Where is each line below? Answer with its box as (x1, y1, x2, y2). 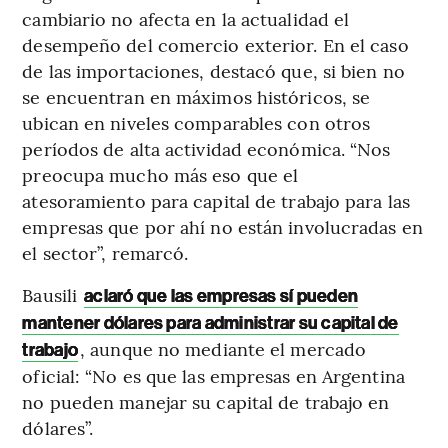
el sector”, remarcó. (22, 239, 189, 265)
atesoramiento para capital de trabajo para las (22, 187, 410, 213)
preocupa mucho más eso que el (22, 161, 299, 187)
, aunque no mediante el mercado (80, 335, 367, 361)
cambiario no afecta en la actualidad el (22, 5, 350, 31)
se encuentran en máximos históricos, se (22, 83, 371, 109)
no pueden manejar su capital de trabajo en (22, 388, 390, 414)
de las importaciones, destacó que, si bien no (22, 57, 405, 83)
